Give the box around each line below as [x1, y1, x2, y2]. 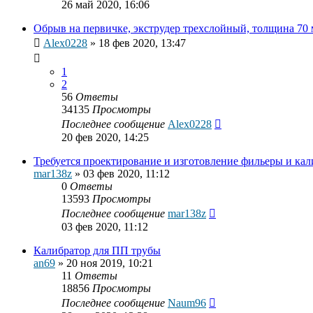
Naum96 [168, 297, 206, 310]
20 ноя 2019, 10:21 [66, 257, 153, 270]
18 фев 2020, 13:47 [99, 37, 186, 50]
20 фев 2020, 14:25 [61, 131, 149, 144]
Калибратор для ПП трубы [34, 245, 161, 257]
